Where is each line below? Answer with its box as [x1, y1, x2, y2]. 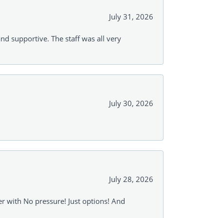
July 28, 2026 [109, 174, 153, 184]
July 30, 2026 [109, 98, 153, 108]
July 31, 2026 [109, 11, 153, 21]
